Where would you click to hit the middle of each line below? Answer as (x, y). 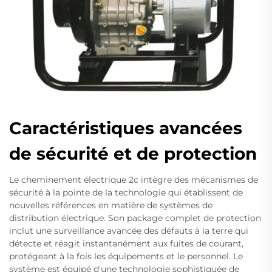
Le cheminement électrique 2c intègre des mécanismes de (134, 180)
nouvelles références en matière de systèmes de (111, 206)
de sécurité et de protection (133, 154)
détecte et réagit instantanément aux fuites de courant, (126, 244)
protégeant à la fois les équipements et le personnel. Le (126, 257)
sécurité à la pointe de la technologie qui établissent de (126, 193)
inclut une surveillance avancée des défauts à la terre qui (129, 231)
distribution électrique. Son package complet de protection (135, 218)
